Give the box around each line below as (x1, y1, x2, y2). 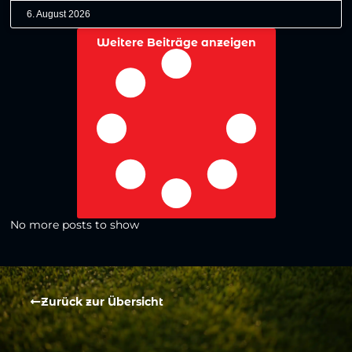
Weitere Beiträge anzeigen (96, 35, 256, 50)
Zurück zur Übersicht (41, 295, 164, 310)
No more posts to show (10, 218, 140, 233)
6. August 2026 (27, 9, 91, 20)
